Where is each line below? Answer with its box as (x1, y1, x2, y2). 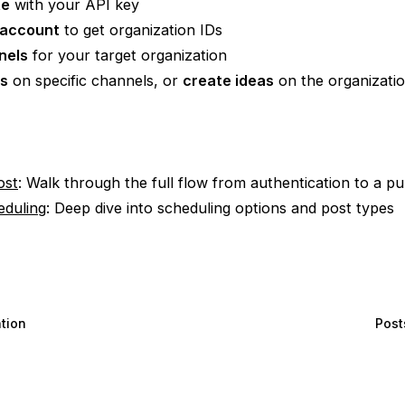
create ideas (183, 71, 274, 90)
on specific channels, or (8, 71, 183, 90)
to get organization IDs (60, 21, 222, 40)
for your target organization (28, 46, 227, 65)
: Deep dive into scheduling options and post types (46, 199, 394, 218)
